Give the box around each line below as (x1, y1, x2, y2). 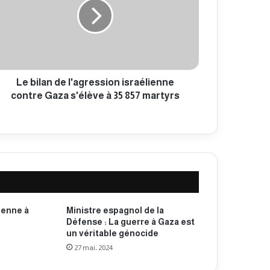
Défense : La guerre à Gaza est (66, 217, 195, 227)
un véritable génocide (66, 228, 159, 239)
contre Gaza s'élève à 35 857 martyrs (10, 90, 180, 101)
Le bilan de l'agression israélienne (16, 77, 174, 88)
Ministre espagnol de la (66, 206, 164, 216)
